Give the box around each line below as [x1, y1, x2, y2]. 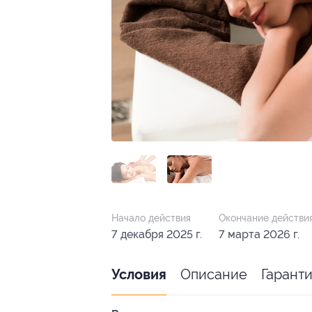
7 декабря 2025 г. [111, 228, 202, 242]
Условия [111, 267, 166, 283]
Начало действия [111, 212, 191, 224]
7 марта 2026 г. [219, 228, 299, 242]
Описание [180, 266, 247, 283]
